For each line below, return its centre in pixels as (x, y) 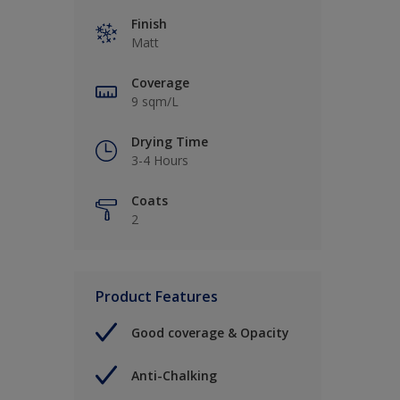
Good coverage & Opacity (210, 332)
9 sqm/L (155, 102)
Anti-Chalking (174, 375)
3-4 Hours (160, 161)
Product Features (157, 297)
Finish (149, 24)
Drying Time (170, 142)
